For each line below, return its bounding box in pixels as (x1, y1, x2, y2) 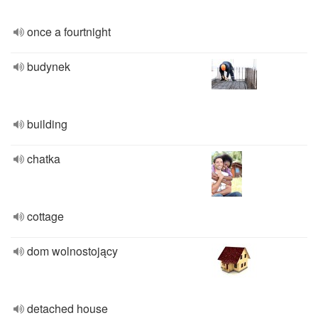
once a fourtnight (27, 23, 111, 40)
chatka (27, 150, 60, 167)
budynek (27, 58, 70, 75)
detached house (27, 300, 108, 317)
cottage (27, 208, 64, 224)
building (27, 116, 67, 132)
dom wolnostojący (27, 243, 118, 259)
